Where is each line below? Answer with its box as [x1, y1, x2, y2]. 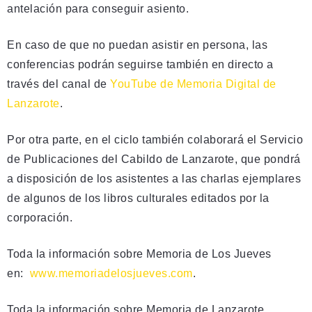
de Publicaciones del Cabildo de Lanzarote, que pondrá [7, 153, 301, 165]
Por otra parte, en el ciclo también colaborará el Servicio [7, 133, 303, 146]
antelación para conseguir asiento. [7, 2, 192, 15]
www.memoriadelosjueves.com [29, 267, 193, 279]
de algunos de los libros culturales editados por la [7, 192, 270, 204]
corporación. [7, 211, 76, 224]
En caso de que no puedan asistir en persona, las [7, 38, 271, 51]
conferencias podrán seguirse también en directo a [7, 58, 274, 70]
